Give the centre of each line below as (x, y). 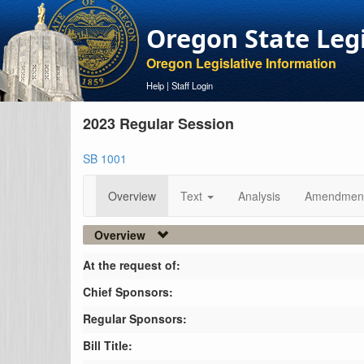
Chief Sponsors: (128, 292)
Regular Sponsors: (135, 318)
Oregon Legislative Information (241, 63)
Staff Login (192, 85)
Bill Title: (108, 345)
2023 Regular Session (158, 123)
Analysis (259, 196)
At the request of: (132, 265)
